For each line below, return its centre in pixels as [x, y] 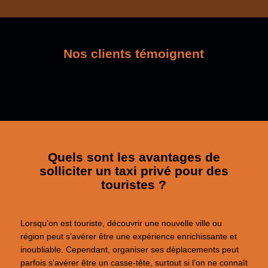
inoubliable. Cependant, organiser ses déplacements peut [129, 249]
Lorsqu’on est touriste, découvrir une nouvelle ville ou [121, 223]
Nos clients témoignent [134, 54]
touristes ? [134, 185]
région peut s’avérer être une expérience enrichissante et [128, 236]
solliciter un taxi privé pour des [134, 171]
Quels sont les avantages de [134, 157]
